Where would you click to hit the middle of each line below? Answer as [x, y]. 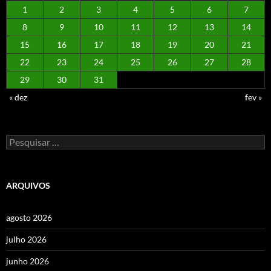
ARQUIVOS [28, 185]
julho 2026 [26, 239]
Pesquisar [24, 139]
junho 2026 [28, 261]
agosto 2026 [29, 217]
